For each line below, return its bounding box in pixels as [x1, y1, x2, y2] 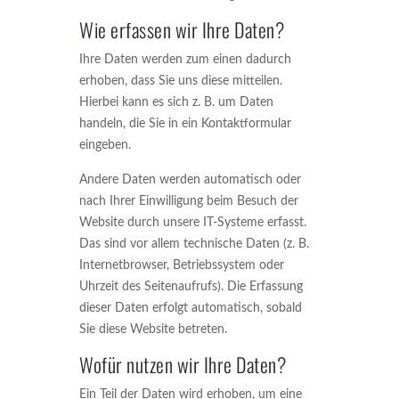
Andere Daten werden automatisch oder [79, 174, 301, 186]
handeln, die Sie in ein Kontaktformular [79, 118, 291, 130]
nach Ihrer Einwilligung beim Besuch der [79, 195, 298, 208]
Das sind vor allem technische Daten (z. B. [79, 238, 309, 250]
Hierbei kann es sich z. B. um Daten [79, 96, 273, 109]
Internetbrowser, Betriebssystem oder [79, 259, 284, 272]
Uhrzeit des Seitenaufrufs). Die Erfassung [79, 281, 303, 293]
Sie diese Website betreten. [79, 323, 227, 336]
